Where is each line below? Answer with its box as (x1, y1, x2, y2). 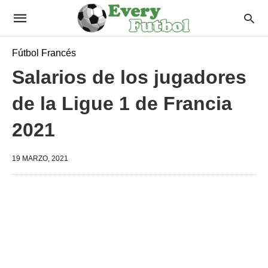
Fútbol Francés (12, 48, 76, 58)
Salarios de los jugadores (12, 66, 246, 88)
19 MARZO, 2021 (12, 154, 68, 163)
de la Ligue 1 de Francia (12, 93, 232, 114)
